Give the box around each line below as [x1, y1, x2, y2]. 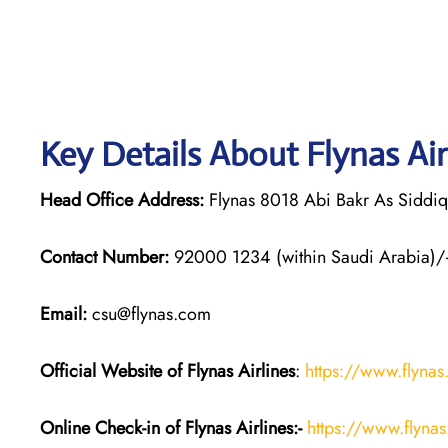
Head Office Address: [40, 186, 204, 213]
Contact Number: [40, 243, 169, 270]
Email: [40, 300, 87, 327]
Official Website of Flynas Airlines [40, 357, 295, 384]
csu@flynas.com [87, 300, 211, 327]
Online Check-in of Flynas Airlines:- [40, 414, 302, 441]
